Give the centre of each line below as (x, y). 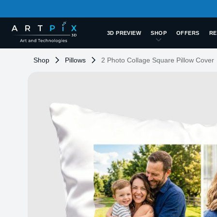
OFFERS (188, 33)
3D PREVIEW (124, 33)
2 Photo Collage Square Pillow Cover (158, 60)
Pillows (75, 60)
